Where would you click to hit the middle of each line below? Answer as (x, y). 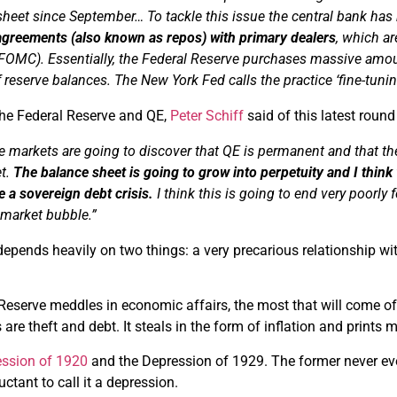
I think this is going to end (237, 193)
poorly (369, 193)
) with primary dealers (269, 37)
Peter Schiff (207, 115)
